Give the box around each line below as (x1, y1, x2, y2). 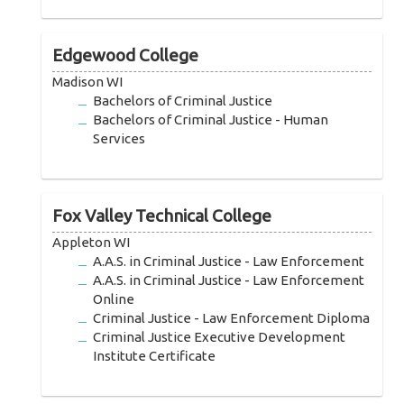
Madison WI (52, 73, 124, 89)
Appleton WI (52, 234, 131, 250)
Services (93, 130, 146, 146)
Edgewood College (52, 44, 199, 65)
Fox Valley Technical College (52, 205, 272, 225)
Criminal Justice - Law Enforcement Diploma (93, 309, 371, 326)
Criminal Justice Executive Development (93, 328, 346, 344)
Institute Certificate (93, 347, 216, 363)
